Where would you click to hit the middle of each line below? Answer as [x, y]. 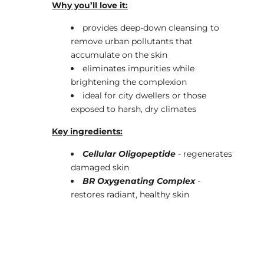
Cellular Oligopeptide [129, 154]
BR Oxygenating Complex [139, 181]
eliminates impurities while [138, 68]
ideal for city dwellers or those [144, 95]
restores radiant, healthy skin [130, 194]
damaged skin [100, 167]
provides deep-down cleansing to [151, 27]
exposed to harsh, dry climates [133, 109]
